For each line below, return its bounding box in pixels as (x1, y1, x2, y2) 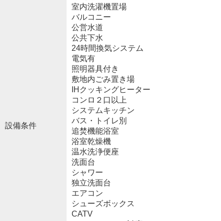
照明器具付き (71, 65, 119, 74)
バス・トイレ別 (71, 116, 127, 125)
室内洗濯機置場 (71, 2, 127, 11)
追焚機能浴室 (71, 127, 119, 136)
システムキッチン (71, 106, 135, 115)
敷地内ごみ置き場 (71, 75, 135, 84)
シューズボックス (71, 199, 135, 208)
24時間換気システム (71, 44, 144, 53)
